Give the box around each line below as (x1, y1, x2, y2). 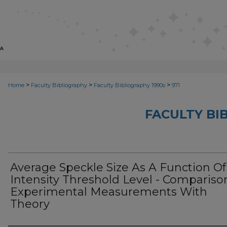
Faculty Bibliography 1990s (94, 82, 165, 89)
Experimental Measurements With (10, 185, 207, 199)
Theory (10, 197, 50, 211)
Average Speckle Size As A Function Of (10, 161, 226, 174)
